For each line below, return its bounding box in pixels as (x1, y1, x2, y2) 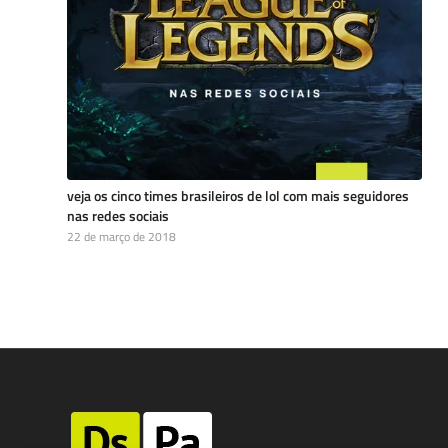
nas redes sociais (67, 204, 169, 227)
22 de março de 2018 (67, 227, 176, 246)
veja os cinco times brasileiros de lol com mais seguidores (67, 184, 409, 207)
